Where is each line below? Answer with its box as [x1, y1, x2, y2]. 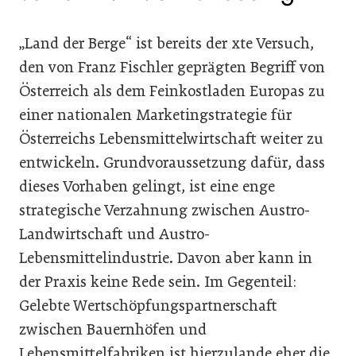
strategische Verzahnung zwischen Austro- [19, 200, 310, 219]
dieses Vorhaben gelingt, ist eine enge [19, 176, 275, 195]
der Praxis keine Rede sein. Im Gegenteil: [19, 272, 296, 291]
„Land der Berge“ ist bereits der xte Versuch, [19, 33, 314, 52]
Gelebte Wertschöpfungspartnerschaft [19, 296, 277, 315]
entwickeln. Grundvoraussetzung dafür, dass [19, 153, 325, 172]
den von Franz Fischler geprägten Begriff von [19, 57, 325, 76]
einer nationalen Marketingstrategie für [19, 105, 292, 124]
